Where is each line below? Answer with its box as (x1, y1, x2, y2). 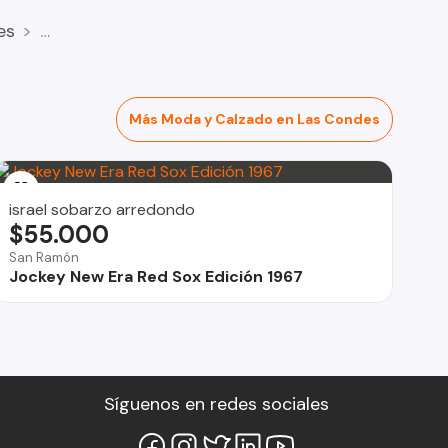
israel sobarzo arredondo (9, 199, 196, 220)
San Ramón (9, 249, 80, 266)
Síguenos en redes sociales (103, 392, 329, 416)
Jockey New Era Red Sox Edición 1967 (9, 266, 304, 287)
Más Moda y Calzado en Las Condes (129, 110, 380, 128)
